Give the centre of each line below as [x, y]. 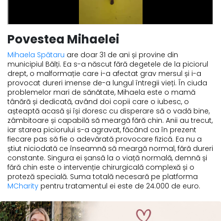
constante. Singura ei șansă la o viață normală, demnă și [107, 158]
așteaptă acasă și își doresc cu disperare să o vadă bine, [109, 111]
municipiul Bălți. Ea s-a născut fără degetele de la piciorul [108, 64]
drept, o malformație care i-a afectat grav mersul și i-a [104, 74]
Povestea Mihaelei [65, 39]
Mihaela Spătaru [36, 55]
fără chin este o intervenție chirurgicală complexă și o [101, 167]
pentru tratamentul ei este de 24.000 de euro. [119, 186]
